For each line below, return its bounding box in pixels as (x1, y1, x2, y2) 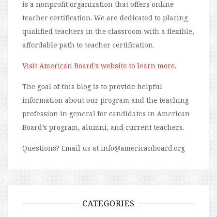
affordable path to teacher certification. (22, 40, 155, 49)
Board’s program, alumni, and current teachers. (22, 123, 184, 132)
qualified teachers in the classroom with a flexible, (22, 27, 194, 36)
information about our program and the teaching (22, 95, 189, 105)
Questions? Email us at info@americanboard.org (22, 143, 185, 153)
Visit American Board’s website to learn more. (22, 61, 176, 70)
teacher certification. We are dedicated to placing (22, 13, 188, 22)
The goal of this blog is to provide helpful (22, 82, 162, 91)
